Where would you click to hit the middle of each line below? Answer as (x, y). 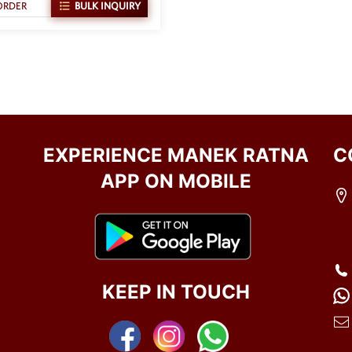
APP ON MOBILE (176, 181)
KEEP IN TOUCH (176, 291)
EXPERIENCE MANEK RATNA (176, 155)
